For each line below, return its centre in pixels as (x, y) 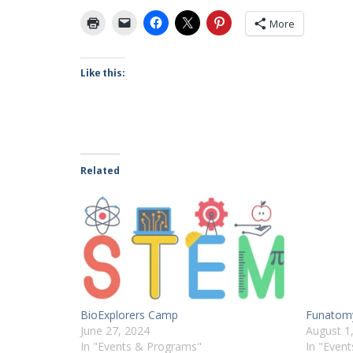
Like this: (103, 73)
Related (100, 171)
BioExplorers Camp (129, 315)
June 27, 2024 (115, 331)
